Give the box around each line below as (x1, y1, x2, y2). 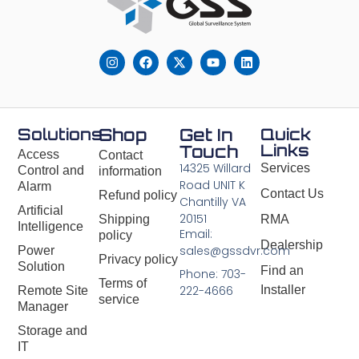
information (99, 163, 163, 178)
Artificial (18, 203, 64, 217)
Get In (179, 123, 233, 145)
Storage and (18, 323, 88, 337)
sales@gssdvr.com (179, 243, 290, 260)
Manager (18, 299, 69, 313)
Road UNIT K (179, 176, 245, 193)
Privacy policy (99, 252, 179, 266)
